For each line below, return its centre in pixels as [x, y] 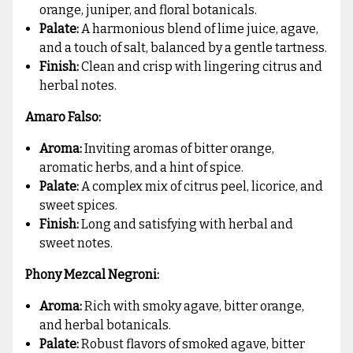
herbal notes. [78, 86]
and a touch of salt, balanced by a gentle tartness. [184, 48]
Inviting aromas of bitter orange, [178, 149]
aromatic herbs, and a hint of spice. [142, 168]
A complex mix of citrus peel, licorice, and [201, 187]
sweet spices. [79, 206]
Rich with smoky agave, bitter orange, [193, 307]
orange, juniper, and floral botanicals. [149, 10]
